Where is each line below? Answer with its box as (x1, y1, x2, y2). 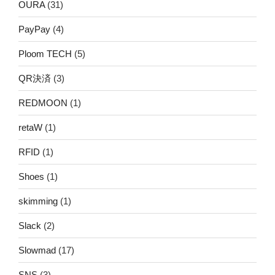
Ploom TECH (18, 48, 72, 59)
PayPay (18, 23, 50, 34)
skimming (18, 195, 58, 206)
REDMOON (18, 97, 68, 108)
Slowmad (18, 244, 56, 255)
